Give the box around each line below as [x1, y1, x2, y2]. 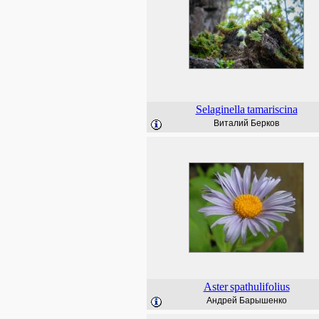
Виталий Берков [214, 118, 279, 128]
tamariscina [246, 103, 298, 115]
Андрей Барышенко [206, 296, 287, 305]
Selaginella [195, 103, 245, 115]
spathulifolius [229, 281, 290, 293]
